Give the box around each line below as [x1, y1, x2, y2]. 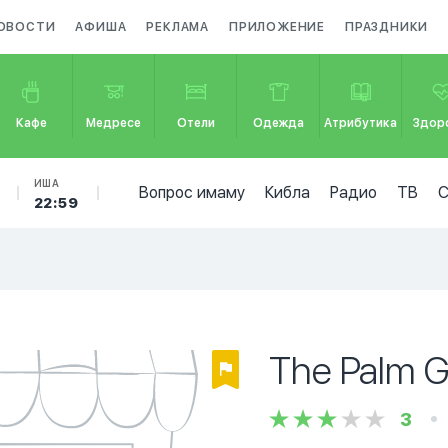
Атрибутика [324, 116, 398, 130]
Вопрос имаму [138, 183, 245, 202]
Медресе [86, 116, 142, 130]
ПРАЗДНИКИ [345, 20, 429, 34]
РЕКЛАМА [146, 20, 210, 34]
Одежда [253, 116, 305, 130]
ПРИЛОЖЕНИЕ [229, 20, 326, 34]
